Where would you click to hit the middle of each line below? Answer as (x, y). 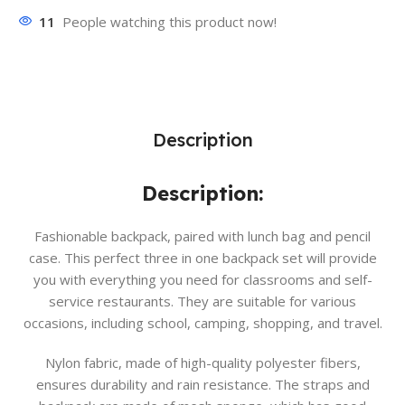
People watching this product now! (170, 22)
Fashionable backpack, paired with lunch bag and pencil (202, 236)
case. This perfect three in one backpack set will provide (202, 258)
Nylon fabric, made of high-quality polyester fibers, (202, 363)
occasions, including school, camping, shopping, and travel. (202, 323)
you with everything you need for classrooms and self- (202, 280)
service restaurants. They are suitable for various (202, 301)
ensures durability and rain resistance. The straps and (202, 385)
